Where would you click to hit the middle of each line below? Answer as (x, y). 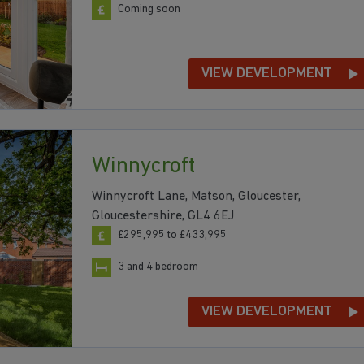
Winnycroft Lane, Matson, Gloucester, (196, 196)
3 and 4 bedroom (158, 266)
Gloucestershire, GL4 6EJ (163, 216)
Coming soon (149, 9)
